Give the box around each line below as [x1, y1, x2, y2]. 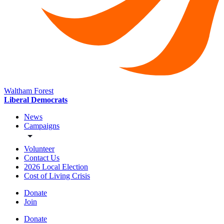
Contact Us [24, 153, 59, 162]
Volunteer [24, 144, 54, 153]
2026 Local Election [24, 162, 88, 171]
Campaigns [24, 121, 59, 130]
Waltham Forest [4, 86, 53, 95]
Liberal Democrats [4, 95, 67, 104]
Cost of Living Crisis [24, 171, 90, 180]
